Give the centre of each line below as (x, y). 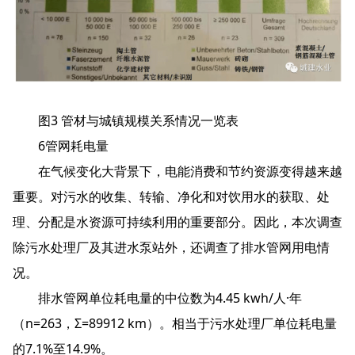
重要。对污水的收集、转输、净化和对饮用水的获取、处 (171, 197)
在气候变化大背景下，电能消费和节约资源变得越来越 (177, 172)
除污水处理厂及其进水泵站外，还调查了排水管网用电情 (171, 248)
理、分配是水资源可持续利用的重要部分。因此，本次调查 (177, 222)
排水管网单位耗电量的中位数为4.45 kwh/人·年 (157, 298)
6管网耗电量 (61, 146)
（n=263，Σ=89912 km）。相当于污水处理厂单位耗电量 (175, 324)
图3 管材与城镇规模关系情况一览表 (126, 121)
